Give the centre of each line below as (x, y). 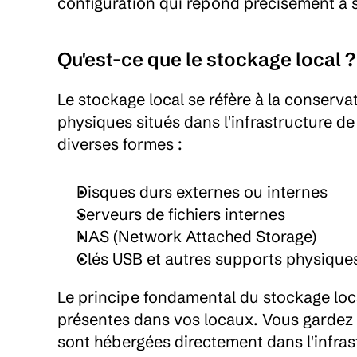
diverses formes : (120, 144)
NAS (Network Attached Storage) (196, 236)
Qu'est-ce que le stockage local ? (206, 59)
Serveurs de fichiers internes (181, 214)
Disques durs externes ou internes (202, 192)
